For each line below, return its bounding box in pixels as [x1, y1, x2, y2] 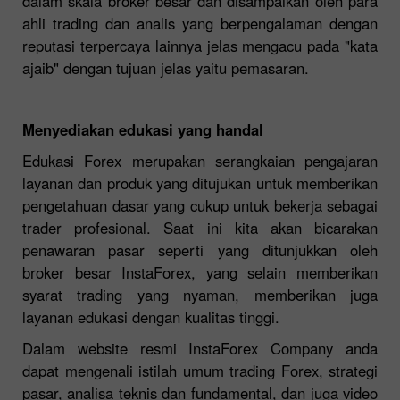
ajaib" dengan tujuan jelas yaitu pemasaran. [22, 56, 309, 79]
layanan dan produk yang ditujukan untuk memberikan [22, 171, 378, 194]
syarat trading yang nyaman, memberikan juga [22, 283, 378, 305]
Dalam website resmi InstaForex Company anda [22, 337, 378, 359]
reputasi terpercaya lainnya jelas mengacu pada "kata [22, 34, 378, 56]
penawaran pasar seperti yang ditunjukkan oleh [22, 238, 378, 261]
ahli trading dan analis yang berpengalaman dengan [22, 12, 378, 34]
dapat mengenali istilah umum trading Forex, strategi [22, 359, 378, 381]
